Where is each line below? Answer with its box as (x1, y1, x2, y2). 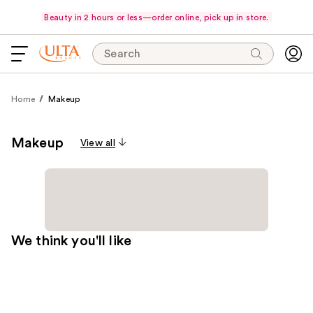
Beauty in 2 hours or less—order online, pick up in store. (44, 13, 269, 22)
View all (80, 138, 115, 148)
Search (104, 48, 141, 59)
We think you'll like (11, 234, 131, 248)
